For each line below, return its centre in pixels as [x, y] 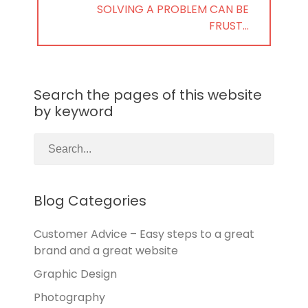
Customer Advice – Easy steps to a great [144, 234]
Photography [69, 297]
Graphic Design [75, 274]
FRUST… [229, 26]
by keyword [74, 111]
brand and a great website [106, 251]
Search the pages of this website [148, 95]
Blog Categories [90, 201]
